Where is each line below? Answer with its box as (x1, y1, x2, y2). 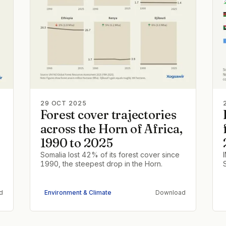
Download (155, 189, 186, 197)
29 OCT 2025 (40, 99, 87, 107)
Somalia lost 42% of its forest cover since (40, 150, 180, 159)
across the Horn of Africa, (40, 121, 183, 136)
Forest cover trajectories (40, 107, 177, 122)
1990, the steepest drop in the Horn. (40, 159, 162, 168)
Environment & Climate (44, 189, 111, 197)
